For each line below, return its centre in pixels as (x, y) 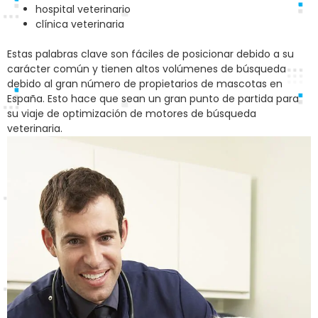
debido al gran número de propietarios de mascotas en (145, 84)
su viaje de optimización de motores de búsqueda (132, 114)
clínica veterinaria (80, 24)
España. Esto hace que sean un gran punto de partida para (153, 99)
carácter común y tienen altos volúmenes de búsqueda (147, 69)
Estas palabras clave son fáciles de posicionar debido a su (150, 54)
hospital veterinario (83, 10)
